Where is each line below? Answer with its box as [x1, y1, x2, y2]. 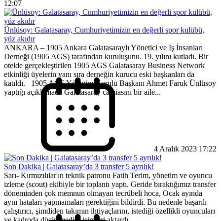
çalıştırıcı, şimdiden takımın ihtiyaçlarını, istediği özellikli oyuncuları [4, 207, 215, 216]
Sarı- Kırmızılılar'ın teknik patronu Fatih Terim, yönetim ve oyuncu [4, 171, 212, 180]
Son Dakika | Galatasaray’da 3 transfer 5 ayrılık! [4, 162, 154, 171]
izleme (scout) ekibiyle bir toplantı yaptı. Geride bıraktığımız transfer [4, 180, 216, 189]
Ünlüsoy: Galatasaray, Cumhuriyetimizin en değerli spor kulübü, [4, 26, 204, 35]
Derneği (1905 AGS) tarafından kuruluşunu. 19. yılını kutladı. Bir [4, 52, 208, 61]
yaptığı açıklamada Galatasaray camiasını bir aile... [4, 88, 161, 97]
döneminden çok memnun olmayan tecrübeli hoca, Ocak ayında [4, 189, 202, 198]
